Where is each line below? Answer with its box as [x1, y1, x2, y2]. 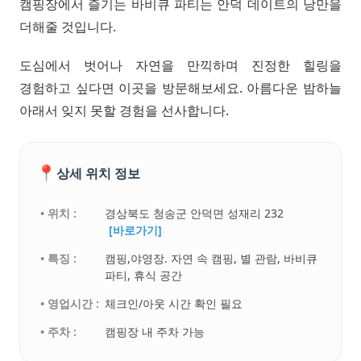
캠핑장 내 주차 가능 [105, 324, 205, 340]
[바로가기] [109, 222, 163, 239]
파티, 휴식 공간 [105, 268, 183, 284]
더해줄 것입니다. [19, 18, 116, 36]
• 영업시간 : [40, 296, 100, 312]
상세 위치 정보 [56, 164, 140, 182]
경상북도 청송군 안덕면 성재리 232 [105, 205, 284, 222]
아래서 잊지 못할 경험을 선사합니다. [19, 102, 229, 120]
